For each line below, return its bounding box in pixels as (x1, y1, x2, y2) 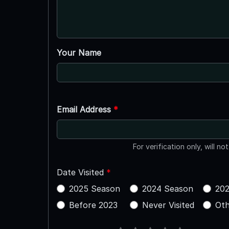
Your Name (56, 47, 101, 58)
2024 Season (142, 183, 193, 194)
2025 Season (68, 183, 120, 194)
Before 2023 (68, 199, 118, 210)
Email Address (56, 104, 113, 114)
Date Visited (56, 167, 106, 177)
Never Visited (142, 199, 194, 210)
